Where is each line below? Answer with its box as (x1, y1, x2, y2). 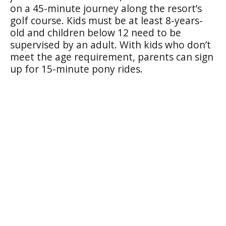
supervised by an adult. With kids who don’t (10, 38, 211, 51)
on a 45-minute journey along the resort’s (10, 2, 202, 15)
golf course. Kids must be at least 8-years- (10, 14, 203, 27)
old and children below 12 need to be (10, 26, 181, 39)
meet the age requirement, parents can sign (10, 50, 213, 64)
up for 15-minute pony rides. (10, 62, 143, 76)
